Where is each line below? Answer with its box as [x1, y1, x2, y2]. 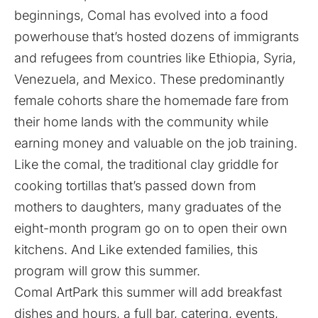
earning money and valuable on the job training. [14, 136, 297, 151]
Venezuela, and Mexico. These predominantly [14, 72, 285, 87]
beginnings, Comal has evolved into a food [14, 8, 268, 23]
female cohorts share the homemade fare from [14, 93, 289, 109]
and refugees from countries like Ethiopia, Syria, [14, 50, 296, 66]
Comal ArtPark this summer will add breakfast [14, 285, 282, 300]
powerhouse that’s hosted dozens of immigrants [14, 29, 299, 45]
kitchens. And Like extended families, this [14, 242, 258, 258]
